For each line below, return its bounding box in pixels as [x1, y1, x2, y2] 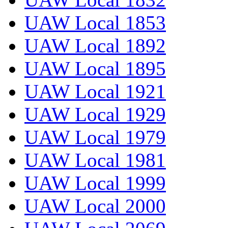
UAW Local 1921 [24, 80, 166, 103]
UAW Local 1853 [24, 12, 166, 34]
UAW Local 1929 [24, 103, 166, 126]
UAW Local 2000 [24, 195, 166, 217]
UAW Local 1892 [24, 35, 166, 57]
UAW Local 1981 [24, 149, 166, 172]
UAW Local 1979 [24, 126, 166, 149]
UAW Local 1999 [24, 172, 166, 194]
